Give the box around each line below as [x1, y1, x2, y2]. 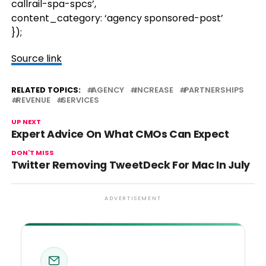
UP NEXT [11, 117, 41, 126]
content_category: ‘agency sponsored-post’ [11, 11, 223, 25]
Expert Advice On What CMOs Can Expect [11, 127, 229, 141]
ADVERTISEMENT [104, 195, 161, 202]
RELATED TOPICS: [11, 85, 81, 95]
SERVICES [61, 95, 99, 105]
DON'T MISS [11, 148, 54, 157]
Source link [11, 52, 62, 65]
